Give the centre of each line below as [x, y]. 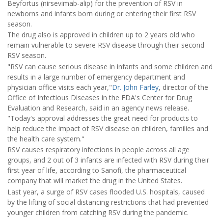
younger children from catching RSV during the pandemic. [98, 212]
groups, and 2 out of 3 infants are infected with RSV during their [108, 160]
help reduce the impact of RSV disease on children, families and [108, 128]
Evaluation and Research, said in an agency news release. [98, 108]
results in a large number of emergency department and [96, 77]
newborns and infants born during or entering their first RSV [102, 14]
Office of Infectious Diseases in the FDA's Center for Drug [100, 97]
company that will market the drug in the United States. [95, 181]
